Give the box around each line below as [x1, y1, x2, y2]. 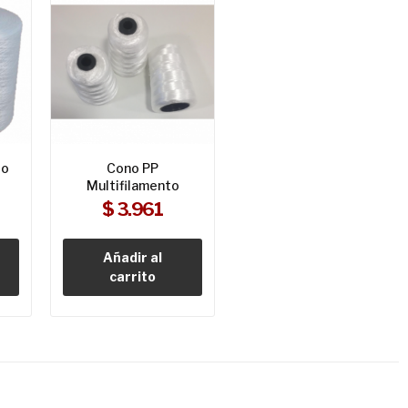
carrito [109, 269, 157, 285]
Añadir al [103, 250, 163, 266]
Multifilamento [86, 178, 179, 194]
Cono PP [107, 160, 159, 177]
